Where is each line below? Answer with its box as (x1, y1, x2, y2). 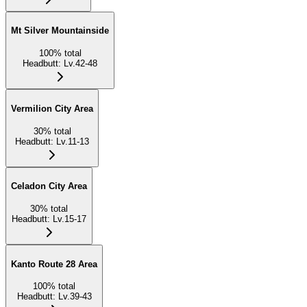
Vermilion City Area (11, 103, 93, 114)
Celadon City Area (11, 181, 87, 192)
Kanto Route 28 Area (11, 258, 97, 269)
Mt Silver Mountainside (11, 25, 109, 36)
